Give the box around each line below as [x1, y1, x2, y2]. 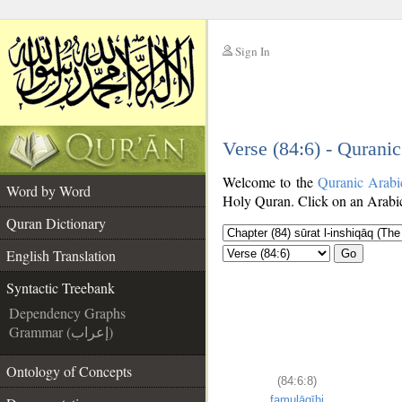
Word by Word [6, 181, 91, 200]
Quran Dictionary [6, 214, 106, 232]
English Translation [6, 246, 116, 265]
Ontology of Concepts [6, 362, 132, 380]
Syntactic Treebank [6, 278, 115, 297]
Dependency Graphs [9, 303, 126, 322]
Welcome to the [223, 172, 319, 191]
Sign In [235, 43, 270, 59]
